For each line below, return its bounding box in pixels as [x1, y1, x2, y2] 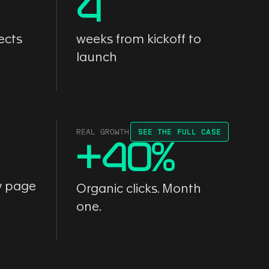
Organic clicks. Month [76, 183, 202, 195]
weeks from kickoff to [76, 34, 202, 46]
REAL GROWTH [76, 127, 130, 136]
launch [76, 52, 118, 64]
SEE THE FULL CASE [138, 127, 221, 136]
